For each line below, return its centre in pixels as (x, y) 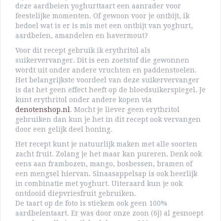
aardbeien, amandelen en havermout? (82, 36)
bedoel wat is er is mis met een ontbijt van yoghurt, (104, 26)
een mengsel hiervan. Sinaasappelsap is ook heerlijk (106, 174)
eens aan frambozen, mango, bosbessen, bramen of (104, 164)
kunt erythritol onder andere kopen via (84, 100)
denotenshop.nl (43, 110)
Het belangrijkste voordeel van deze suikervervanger (107, 80)
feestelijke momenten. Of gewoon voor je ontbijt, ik (102, 16)
